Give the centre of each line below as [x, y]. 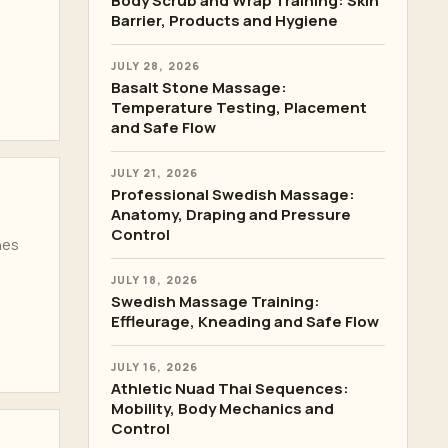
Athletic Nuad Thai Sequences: [230, 388]
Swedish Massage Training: [215, 301]
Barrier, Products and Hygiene [224, 20]
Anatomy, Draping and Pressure [231, 214]
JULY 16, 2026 [154, 366]
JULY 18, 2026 [154, 279]
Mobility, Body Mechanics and [222, 408]
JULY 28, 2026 [155, 65]
